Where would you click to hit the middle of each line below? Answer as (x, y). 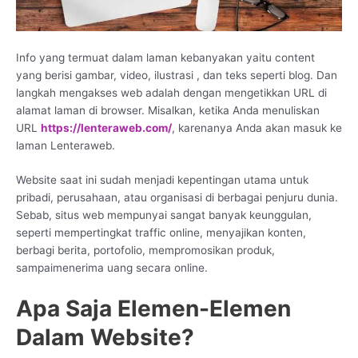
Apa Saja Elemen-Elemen (153, 309)
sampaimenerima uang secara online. (112, 268)
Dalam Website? (105, 338)
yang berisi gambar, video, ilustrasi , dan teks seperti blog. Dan (177, 75)
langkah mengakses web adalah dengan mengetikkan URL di (171, 92)
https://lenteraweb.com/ (106, 127)
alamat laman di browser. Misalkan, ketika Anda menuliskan (168, 110)
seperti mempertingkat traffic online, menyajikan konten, (161, 233)
